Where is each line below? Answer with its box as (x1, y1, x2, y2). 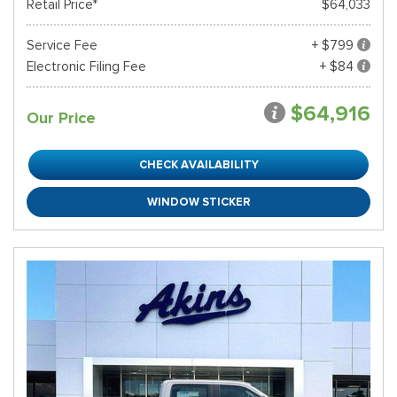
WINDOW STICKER (146, 194, 251, 209)
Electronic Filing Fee (27, 58, 146, 74)
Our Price (27, 108, 96, 128)
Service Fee (27, 37, 97, 53)
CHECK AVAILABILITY (138, 157, 259, 172)
